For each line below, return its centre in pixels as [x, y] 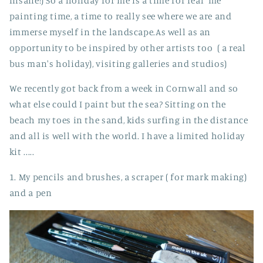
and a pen [32, 193]
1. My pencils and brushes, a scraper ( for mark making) [128, 177]
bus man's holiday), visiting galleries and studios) [118, 63]
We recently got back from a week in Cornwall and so [124, 89]
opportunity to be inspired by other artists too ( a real [127, 48]
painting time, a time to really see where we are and [120, 16]
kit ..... [22, 152]
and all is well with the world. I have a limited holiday [127, 136]
